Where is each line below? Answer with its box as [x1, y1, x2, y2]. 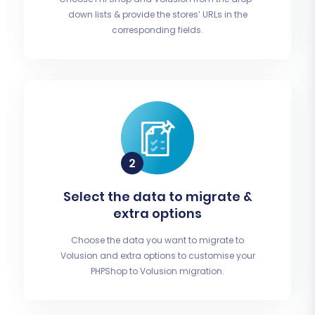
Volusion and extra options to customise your [60, 250, 255, 262]
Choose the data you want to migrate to [71, 234, 244, 247]
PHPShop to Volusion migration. [91, 265, 224, 278]
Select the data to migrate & [63, 188, 252, 206]
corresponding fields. [112, 24, 203, 37]
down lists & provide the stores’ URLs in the [67, 8, 247, 21]
